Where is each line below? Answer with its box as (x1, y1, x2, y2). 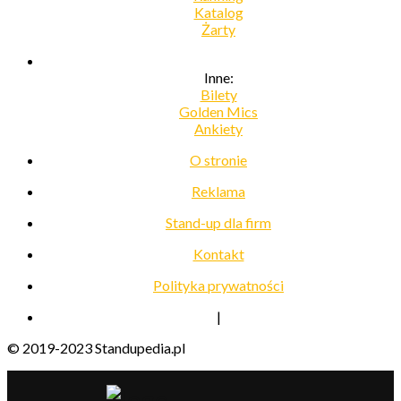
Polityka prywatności (153, 276, 284, 294)
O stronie (190, 150, 247, 168)
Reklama (192, 182, 245, 200)
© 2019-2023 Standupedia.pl (7, 338, 185, 356)
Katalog (193, 3, 243, 21)
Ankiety (194, 119, 243, 137)
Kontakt (192, 244, 244, 262)
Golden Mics (179, 102, 258, 120)
